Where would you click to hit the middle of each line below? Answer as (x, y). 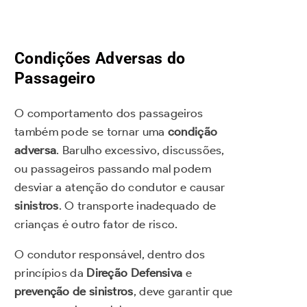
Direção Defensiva (135, 273)
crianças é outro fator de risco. (96, 224)
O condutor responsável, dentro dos (110, 255)
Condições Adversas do (100, 59)
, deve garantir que (183, 292)
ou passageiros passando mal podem (113, 169)
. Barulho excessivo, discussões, (140, 150)
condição (193, 132)
